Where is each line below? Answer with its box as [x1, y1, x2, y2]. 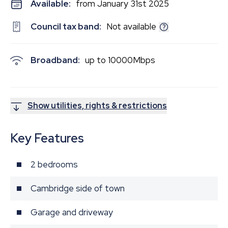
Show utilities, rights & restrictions [27, 100, 167, 111]
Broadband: [31, 54, 80, 66]
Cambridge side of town [31, 183, 125, 194]
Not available [106, 21, 156, 32]
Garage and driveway [31, 207, 113, 218]
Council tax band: [31, 21, 101, 32]
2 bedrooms [31, 159, 78, 170]
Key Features [10, 130, 84, 146]
